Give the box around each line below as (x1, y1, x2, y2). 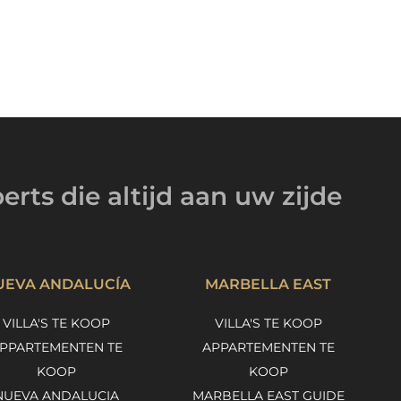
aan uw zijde (180, 181, 342, 212)
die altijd (61, 181, 173, 212)
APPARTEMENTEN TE (201, 339, 335, 356)
